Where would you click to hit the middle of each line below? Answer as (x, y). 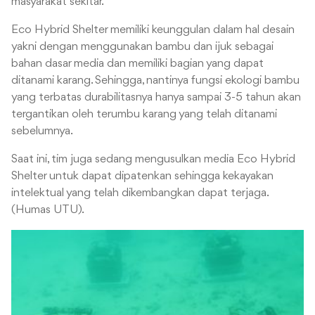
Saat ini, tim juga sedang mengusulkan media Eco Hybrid (153, 160)
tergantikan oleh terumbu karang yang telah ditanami (144, 115)
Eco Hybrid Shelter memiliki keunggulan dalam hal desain (153, 30)
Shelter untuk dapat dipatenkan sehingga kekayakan (142, 176)
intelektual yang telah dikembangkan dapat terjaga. (140, 193)
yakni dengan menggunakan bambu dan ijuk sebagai (142, 47)
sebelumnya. (42, 131)
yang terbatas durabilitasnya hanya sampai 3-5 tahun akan (156, 98)
